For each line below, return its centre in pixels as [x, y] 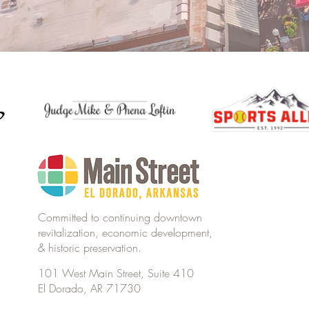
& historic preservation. [90, 248]
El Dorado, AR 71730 [90, 288]
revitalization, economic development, [126, 232]
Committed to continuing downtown [120, 217]
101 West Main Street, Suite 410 [116, 273]
